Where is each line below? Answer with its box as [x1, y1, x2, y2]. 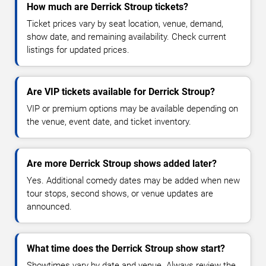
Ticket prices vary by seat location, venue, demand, [27, 18, 223, 30]
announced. [27, 201, 72, 213]
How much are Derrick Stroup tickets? [27, 1, 188, 13]
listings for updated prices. [27, 45, 129, 56]
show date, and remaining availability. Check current [27, 31, 226, 43]
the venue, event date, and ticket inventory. [27, 116, 191, 128]
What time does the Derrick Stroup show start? [27, 243, 225, 255]
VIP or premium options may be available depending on [27, 103, 238, 115]
